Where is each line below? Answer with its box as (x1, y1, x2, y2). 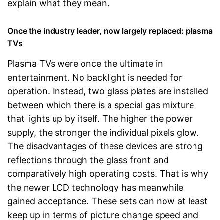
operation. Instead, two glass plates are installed (7, 86, 208, 96)
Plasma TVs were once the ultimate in (7, 58, 163, 69)
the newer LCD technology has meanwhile (7, 182, 183, 192)
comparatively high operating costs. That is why (7, 168, 208, 179)
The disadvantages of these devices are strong (7, 141, 203, 151)
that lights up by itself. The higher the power (7, 113, 192, 124)
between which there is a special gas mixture (7, 100, 194, 110)
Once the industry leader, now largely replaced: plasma (7, 26, 213, 36)
